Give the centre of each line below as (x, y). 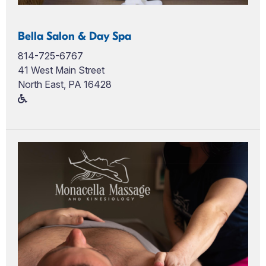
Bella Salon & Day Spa (75, 36)
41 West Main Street (61, 70)
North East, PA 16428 (65, 84)
